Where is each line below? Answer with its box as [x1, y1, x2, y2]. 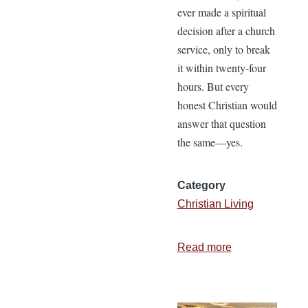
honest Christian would [177, 97, 277, 112]
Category [177, 179, 225, 191]
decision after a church [177, 23, 275, 38]
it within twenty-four [177, 60, 266, 75]
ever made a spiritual [177, 4, 266, 19]
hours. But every [177, 78, 249, 93]
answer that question [177, 115, 266, 131]
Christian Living [177, 197, 254, 210]
